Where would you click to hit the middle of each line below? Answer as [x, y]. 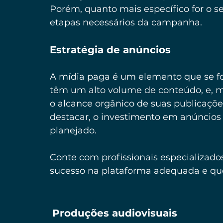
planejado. [73, 130]
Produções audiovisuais [115, 213]
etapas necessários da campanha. [126, 22]
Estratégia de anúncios [112, 50]
